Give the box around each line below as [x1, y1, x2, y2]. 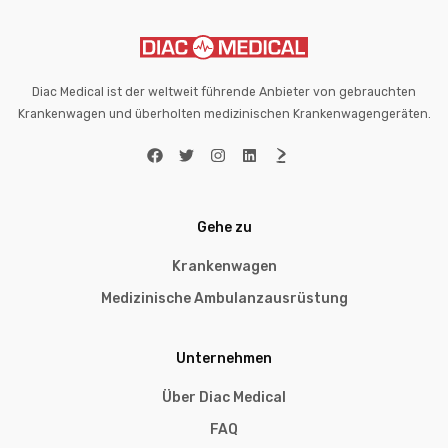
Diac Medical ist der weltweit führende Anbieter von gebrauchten [32, 84, 416, 99]
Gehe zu [196, 219, 252, 237]
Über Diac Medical [162, 389, 286, 407]
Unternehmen [176, 350, 272, 368]
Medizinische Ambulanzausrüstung [100, 290, 348, 308]
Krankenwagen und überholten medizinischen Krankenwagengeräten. [17, 106, 431, 121]
